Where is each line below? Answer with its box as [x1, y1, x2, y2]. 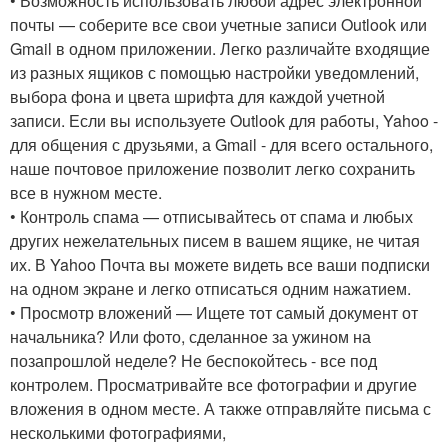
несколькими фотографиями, [10, 421, 226, 444]
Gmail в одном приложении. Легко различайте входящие [10, 37, 430, 60]
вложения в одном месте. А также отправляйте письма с [10, 397, 431, 420]
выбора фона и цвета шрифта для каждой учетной [10, 85, 385, 108]
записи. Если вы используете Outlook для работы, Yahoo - [10, 109, 438, 132]
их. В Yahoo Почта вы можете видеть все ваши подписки [10, 253, 430, 276]
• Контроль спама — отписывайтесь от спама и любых [10, 205, 413, 228]
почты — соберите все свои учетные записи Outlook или [10, 13, 427, 36]
